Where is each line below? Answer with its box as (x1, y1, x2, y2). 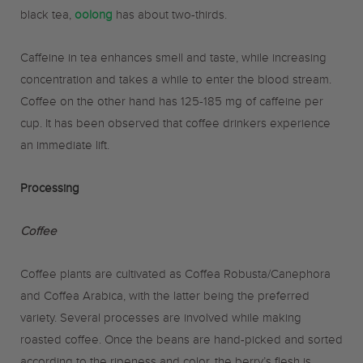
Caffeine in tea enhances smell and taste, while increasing (20, 51, 327, 70)
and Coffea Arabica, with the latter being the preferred (20, 289, 310, 308)
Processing (20, 181, 79, 200)
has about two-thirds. (116, 8, 227, 27)
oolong (75, 8, 116, 27)
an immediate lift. (20, 139, 109, 157)
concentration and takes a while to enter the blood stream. (20, 73, 331, 92)
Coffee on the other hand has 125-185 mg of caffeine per (20, 95, 323, 113)
